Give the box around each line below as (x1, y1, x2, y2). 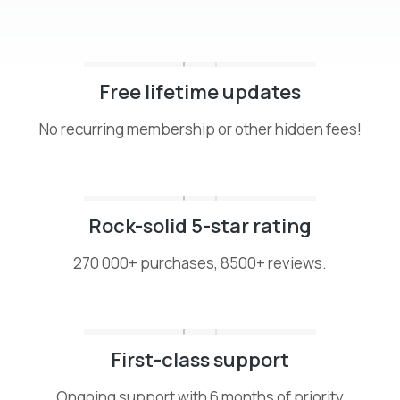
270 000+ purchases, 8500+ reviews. (73, 253, 327, 274)
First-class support (111, 346, 289, 374)
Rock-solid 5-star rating (88, 212, 312, 240)
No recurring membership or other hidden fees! (38, 119, 362, 140)
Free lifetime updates (99, 79, 301, 106)
